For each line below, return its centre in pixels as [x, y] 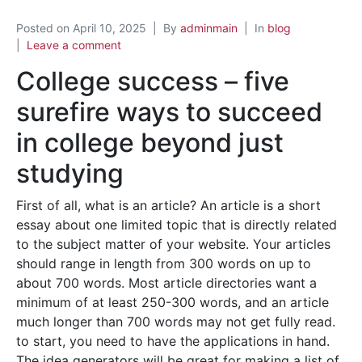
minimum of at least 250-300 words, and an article [173, 302]
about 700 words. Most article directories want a [166, 283]
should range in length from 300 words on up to [164, 263]
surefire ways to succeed [169, 112]
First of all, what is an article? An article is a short [168, 205]
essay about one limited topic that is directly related [177, 225]
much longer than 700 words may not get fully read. [176, 322]
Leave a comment [74, 45]
